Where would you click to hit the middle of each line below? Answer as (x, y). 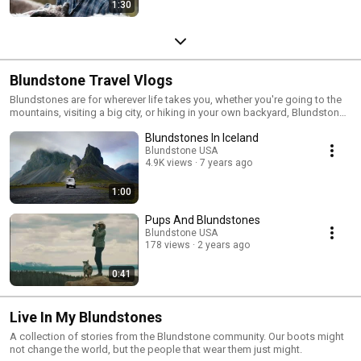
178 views (168, 245)
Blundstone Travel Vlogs (91, 80)
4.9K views (169, 162)
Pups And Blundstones (203, 220)
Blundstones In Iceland (202, 137)
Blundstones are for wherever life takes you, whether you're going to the (176, 99)
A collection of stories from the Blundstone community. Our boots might (177, 336)
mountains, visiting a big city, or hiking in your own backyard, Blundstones (180, 112)
